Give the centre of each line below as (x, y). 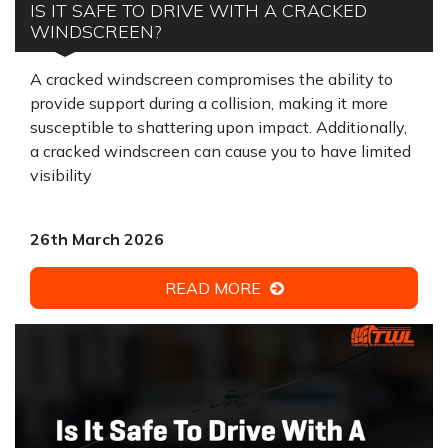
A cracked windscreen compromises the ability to (211, 79)
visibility (61, 175)
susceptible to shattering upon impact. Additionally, (218, 127)
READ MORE (214, 288)
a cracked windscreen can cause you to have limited (220, 151)
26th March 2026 (97, 239)
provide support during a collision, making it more (209, 103)
